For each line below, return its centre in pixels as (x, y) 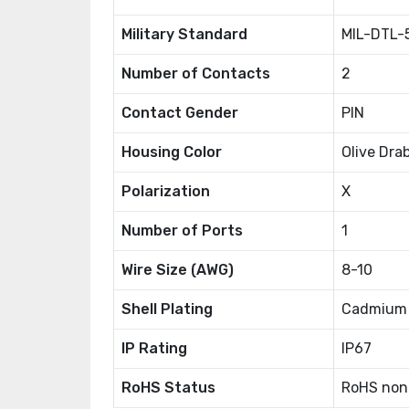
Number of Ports (182, 231)
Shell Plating (167, 309)
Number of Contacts (196, 73)
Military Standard (184, 34)
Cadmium (374, 309)
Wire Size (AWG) (178, 270)
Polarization (166, 191)
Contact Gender (180, 113)
